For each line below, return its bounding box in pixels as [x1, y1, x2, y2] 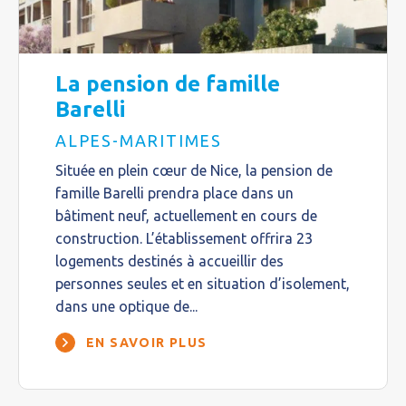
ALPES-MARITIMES [55, 130, 222, 150]
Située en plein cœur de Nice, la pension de [55, 161, 333, 179]
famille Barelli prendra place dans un [55, 184, 294, 201]
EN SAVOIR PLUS [86, 334, 208, 350]
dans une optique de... [55, 297, 198, 314]
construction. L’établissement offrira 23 [55, 229, 313, 246]
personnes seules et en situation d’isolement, [55, 275, 350, 292]
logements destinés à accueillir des [55, 252, 284, 269]
